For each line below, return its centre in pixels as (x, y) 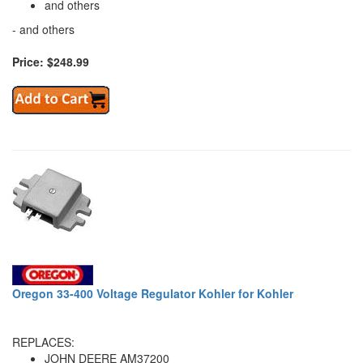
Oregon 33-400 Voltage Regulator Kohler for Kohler (153, 293)
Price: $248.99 (51, 61)
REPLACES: (43, 342)
